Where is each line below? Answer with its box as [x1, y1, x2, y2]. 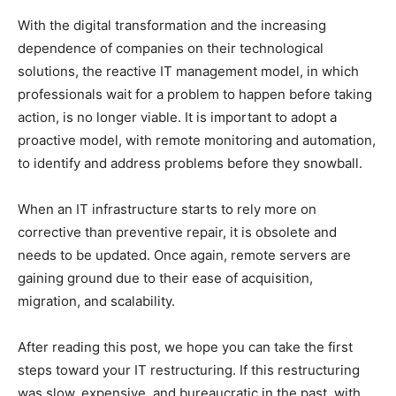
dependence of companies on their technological [18, 39, 324, 57]
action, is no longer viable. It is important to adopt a [18, 108, 337, 126]
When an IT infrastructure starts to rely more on [18, 200, 316, 217]
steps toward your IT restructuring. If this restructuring [18, 361, 360, 378]
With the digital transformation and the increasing [18, 16, 326, 34]
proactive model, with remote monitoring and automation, [18, 131, 376, 148]
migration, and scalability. [18, 292, 175, 309]
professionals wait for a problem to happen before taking [18, 85, 372, 103]
